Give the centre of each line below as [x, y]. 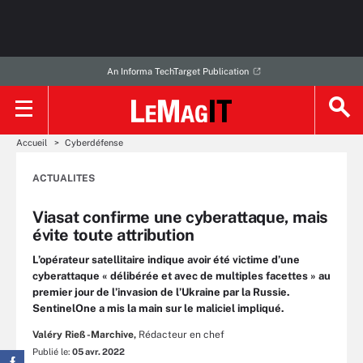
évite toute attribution [113, 235]
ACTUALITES [64, 178]
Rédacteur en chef [181, 335]
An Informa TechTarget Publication [177, 71]
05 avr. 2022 [98, 352]
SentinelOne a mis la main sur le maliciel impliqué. [158, 308]
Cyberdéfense [94, 143]
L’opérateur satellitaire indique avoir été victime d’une [166, 260]
